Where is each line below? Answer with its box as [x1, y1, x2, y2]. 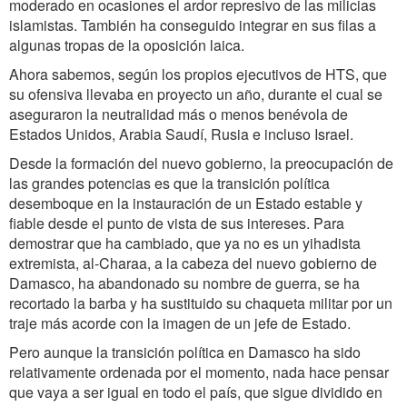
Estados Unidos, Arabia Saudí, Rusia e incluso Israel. [9, 124, 353, 144]
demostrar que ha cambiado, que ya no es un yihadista [9, 233, 361, 253]
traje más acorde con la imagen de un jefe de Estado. [9, 313, 351, 333]
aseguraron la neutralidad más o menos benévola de [9, 104, 348, 124]
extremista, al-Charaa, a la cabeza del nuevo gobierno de [9, 253, 377, 273]
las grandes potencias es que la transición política [9, 173, 330, 194]
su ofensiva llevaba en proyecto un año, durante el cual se [9, 84, 382, 104]
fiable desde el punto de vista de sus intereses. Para [9, 213, 344, 233]
